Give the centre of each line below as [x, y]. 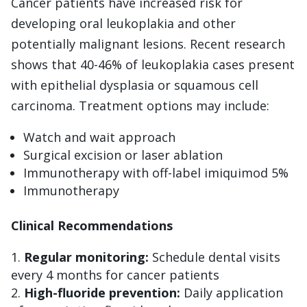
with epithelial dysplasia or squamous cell [135, 85]
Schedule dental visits [214, 257]
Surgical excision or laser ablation [123, 155]
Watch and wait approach [99, 137]
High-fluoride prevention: [102, 292]
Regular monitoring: [86, 257]
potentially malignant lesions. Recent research [148, 44]
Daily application [232, 292]
